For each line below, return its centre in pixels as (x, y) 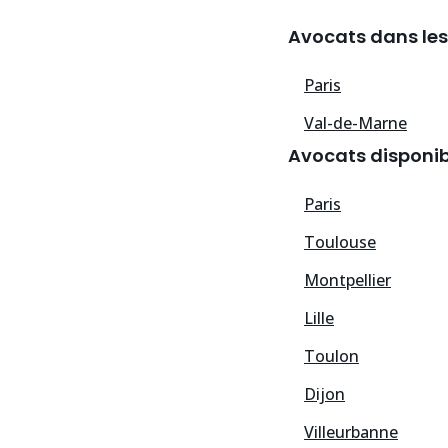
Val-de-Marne (355, 123)
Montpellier (347, 280)
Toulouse (340, 242)
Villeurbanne (351, 432)
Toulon (331, 356)
